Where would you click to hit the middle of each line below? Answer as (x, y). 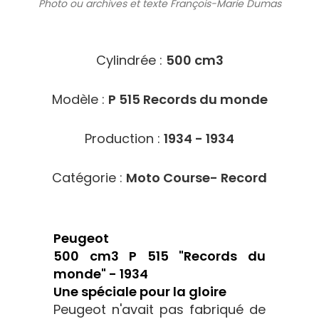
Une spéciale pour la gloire (140, 292)
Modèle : (80, 99)
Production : (124, 138)
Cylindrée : (131, 60)
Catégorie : (89, 178)
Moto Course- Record (197, 178)
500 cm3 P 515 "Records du (159, 256)
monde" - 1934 (101, 274)
